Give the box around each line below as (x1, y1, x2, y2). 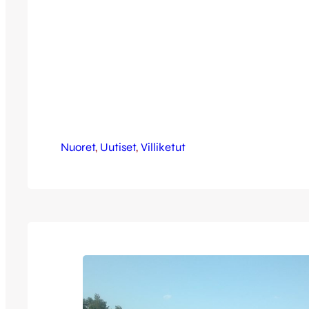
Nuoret (61, 139, 95, 154)
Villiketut (141, 139, 186, 154)
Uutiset (100, 139, 136, 154)
